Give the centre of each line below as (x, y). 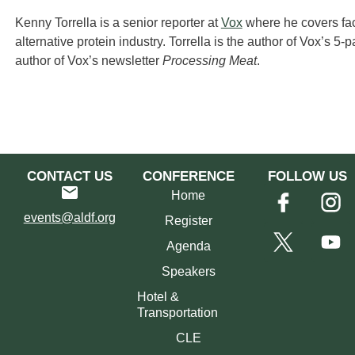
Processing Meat (209, 61)
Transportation (177, 312)
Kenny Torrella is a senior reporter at (118, 23)
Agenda (188, 246)
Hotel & (158, 296)
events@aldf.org (69, 217)
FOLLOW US (307, 176)
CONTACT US (69, 176)
